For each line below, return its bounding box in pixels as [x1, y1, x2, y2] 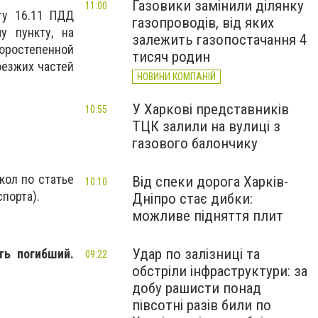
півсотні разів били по [132, 297, 271, 314]
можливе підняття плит [132, 207, 283, 224]
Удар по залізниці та [132, 246, 260, 263]
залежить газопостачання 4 [132, 31, 307, 48]
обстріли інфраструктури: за [132, 263, 307, 280]
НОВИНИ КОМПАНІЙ [137, 71, 216, 82]
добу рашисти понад [132, 280, 261, 297]
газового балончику [132, 135, 258, 152]
